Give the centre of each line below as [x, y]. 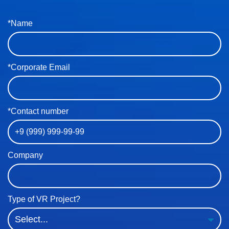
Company [25, 155]
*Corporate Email [39, 67]
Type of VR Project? [44, 199]
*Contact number [38, 111]
